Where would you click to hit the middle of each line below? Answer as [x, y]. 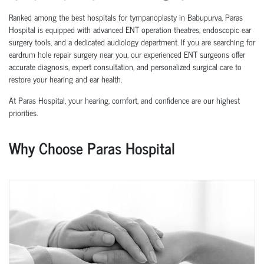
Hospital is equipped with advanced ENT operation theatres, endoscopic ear [130, 29]
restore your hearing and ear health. [65, 78]
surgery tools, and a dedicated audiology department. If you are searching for [132, 41]
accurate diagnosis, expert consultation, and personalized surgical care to [125, 66]
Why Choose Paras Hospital [92, 147]
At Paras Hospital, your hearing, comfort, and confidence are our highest [124, 100]
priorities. [23, 112]
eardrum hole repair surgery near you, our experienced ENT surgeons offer [127, 54]
